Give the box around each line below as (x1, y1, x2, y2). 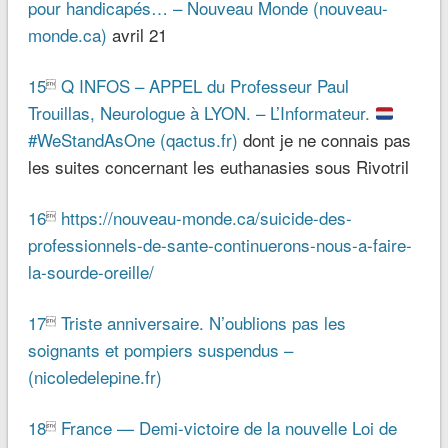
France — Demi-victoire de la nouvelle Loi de (60, 415, 397, 441)
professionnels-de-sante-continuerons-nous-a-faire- (27, 232, 412, 258)
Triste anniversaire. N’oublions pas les (60, 310, 346, 336)
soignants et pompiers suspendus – (27, 337, 293, 363)
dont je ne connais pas (237, 127, 411, 153)
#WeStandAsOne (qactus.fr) (27, 127, 238, 153)
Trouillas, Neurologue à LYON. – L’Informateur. (27, 100, 375, 126)
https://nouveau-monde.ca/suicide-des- (60, 205, 352, 231)
